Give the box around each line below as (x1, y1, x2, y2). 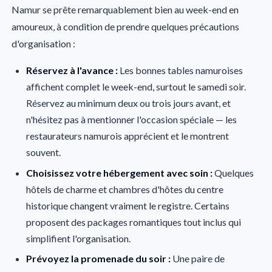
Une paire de (171, 253, 225, 265)
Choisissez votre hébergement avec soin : (26, 166, 213, 178)
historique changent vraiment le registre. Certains (26, 199, 230, 211)
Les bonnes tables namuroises (118, 64, 243, 76)
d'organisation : (12, 38, 76, 50)
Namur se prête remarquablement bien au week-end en (12, 4, 239, 16)
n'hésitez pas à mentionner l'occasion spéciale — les (26, 114, 237, 126)
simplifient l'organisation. (26, 232, 131, 244)
